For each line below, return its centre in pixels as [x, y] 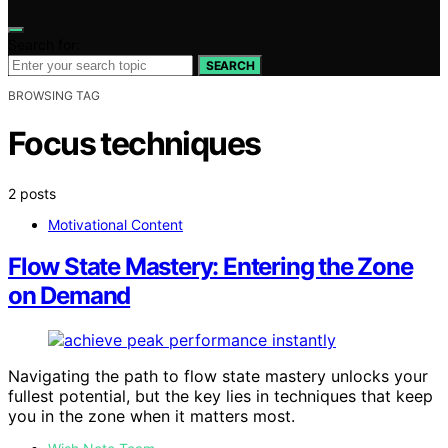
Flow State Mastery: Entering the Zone [210, 267]
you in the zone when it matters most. [151, 416]
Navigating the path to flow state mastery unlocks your [218, 376]
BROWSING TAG [54, 95]
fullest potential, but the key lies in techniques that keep [220, 396]
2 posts [32, 193]
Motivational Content [115, 224]
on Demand [69, 296]
